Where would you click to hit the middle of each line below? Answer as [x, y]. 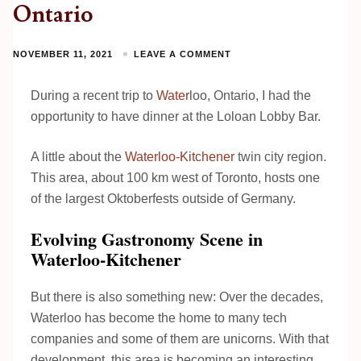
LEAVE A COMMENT [183, 54]
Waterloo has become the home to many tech [159, 317]
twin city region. [280, 156]
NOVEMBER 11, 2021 [63, 54]
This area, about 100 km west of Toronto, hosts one [175, 177]
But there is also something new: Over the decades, [177, 297]
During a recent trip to [92, 95]
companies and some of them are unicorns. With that [180, 338]
